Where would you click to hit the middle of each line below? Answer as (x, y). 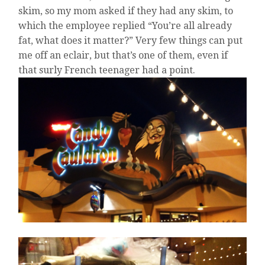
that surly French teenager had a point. (112, 70)
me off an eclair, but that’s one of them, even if (123, 56)
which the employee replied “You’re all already (125, 26)
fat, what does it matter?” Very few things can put (131, 41)
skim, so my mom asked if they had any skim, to (126, 11)
